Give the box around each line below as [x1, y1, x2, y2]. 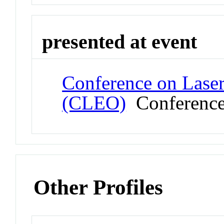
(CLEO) [62, 92, 126, 114]
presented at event [42, 30, 197, 53]
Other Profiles [33, 175, 163, 199]
